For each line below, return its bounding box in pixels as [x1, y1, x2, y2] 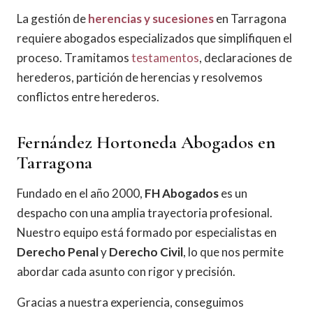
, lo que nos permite [183, 245, 284, 259]
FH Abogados [145, 186, 219, 201]
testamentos [131, 50, 199, 65]
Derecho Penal [17, 245, 99, 259]
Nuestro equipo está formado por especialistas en [17, 225, 277, 240]
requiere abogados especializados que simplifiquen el [17, 31, 292, 45]
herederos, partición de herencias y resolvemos [17, 70, 263, 85]
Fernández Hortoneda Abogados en [17, 131, 275, 153]
